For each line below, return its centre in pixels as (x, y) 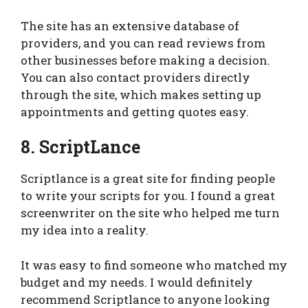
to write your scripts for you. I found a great (148, 196)
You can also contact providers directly (135, 77)
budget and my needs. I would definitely (137, 282)
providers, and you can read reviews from (143, 43)
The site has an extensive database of (130, 25)
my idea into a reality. (85, 230)
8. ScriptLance (81, 147)
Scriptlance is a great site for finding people (148, 179)
